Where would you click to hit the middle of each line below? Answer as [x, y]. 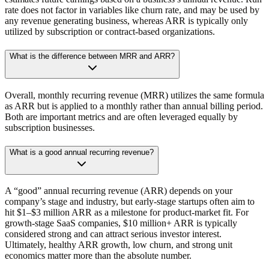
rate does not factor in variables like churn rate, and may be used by [132, 10]
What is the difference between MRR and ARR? [92, 56]
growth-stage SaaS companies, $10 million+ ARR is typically [121, 223]
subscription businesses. [50, 127]
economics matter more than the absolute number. [98, 256]
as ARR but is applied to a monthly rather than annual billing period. [134, 106]
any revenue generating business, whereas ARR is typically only [126, 21]
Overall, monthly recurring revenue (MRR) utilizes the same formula [134, 95]
